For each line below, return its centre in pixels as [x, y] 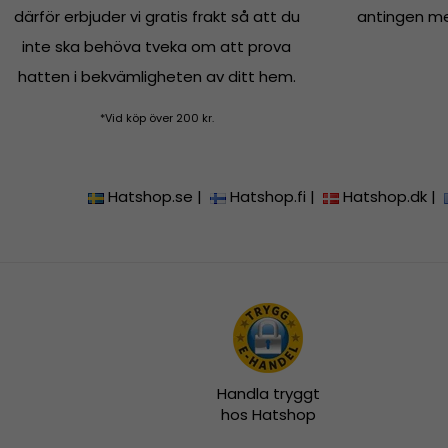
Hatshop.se [151, 197]
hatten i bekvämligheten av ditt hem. [156, 77]
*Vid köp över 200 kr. [156, 118]
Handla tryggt [268, 394]
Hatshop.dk [385, 197]
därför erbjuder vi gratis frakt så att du [156, 17]
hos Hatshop [268, 415]
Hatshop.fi [268, 197]
